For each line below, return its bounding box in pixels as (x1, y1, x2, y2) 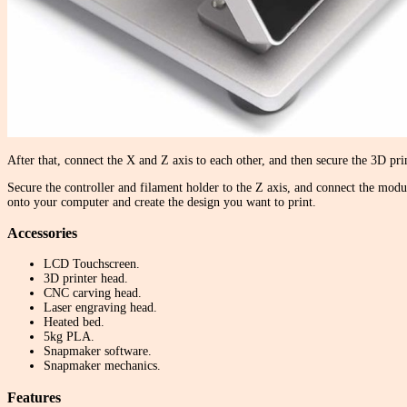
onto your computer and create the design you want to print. (7, 194, 316, 209)
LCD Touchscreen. (44, 257, 140, 272)
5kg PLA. (44, 330, 94, 344)
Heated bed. (44, 315, 104, 330)
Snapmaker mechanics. (44, 359, 161, 373)
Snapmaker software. (44, 344, 152, 359)
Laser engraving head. (44, 301, 157, 315)
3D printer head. (44, 272, 128, 286)
